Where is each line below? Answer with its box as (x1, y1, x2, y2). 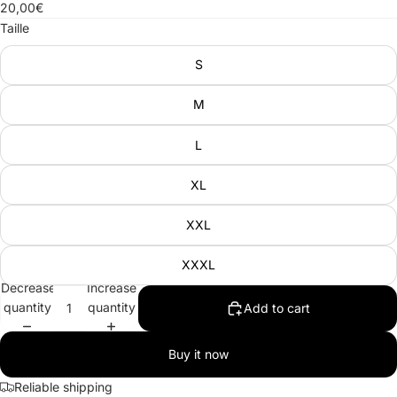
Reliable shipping (14, 378, 113, 394)
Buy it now (168, 346, 229, 362)
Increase (86, 280, 136, 296)
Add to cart (243, 300, 310, 315)
